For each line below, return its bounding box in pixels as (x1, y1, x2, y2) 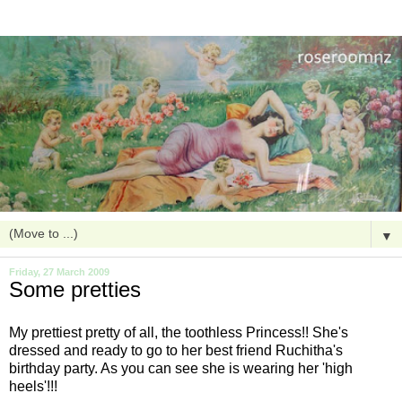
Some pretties (9, 277, 141, 301)
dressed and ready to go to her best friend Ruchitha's (9, 342, 343, 358)
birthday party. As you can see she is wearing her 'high (9, 360, 353, 376)
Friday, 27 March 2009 (9, 267, 109, 277)
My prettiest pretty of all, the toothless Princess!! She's (9, 324, 348, 340)
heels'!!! (9, 378, 57, 394)
